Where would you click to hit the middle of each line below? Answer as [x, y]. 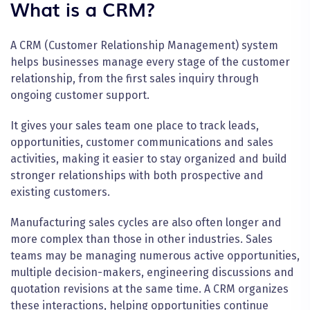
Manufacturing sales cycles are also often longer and [146, 222]
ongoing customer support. [81, 95]
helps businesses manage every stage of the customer [150, 62]
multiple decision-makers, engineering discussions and [152, 272]
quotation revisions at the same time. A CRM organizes [149, 289]
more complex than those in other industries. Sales [142, 239]
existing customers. [60, 192]
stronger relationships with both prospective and [137, 175]
